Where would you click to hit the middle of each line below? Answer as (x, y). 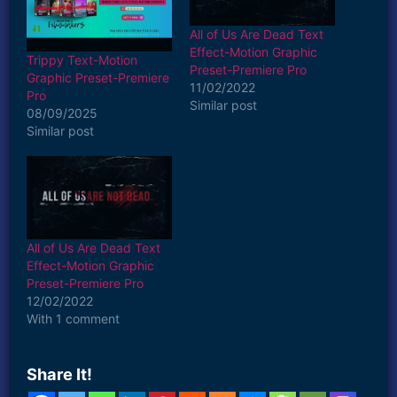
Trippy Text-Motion (82, 59)
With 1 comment (73, 318)
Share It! (59, 374)
